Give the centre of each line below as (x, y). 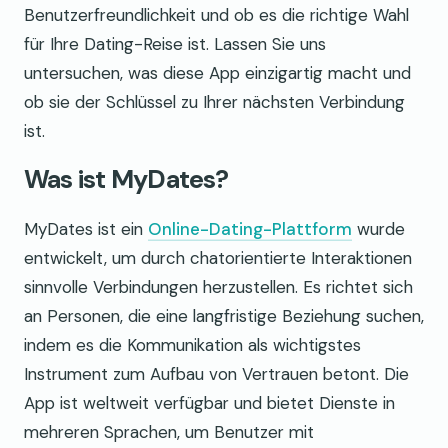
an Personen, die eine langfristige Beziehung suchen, (224, 315)
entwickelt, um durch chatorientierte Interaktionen (218, 257)
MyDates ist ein (86, 228)
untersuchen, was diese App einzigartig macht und (217, 73)
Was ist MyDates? (126, 180)
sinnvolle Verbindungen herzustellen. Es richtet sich (218, 286)
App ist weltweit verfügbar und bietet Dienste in (209, 402)
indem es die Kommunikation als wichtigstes (192, 344)
